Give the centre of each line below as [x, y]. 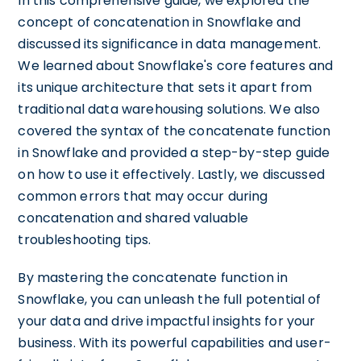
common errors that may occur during [143, 196]
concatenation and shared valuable [133, 218]
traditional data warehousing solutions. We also [169, 109]
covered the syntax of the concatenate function [174, 131]
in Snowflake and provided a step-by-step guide [174, 153]
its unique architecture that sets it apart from [165, 87]
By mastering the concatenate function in [153, 278]
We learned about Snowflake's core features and [176, 66]
